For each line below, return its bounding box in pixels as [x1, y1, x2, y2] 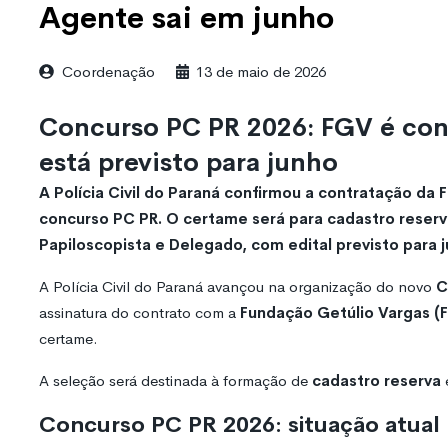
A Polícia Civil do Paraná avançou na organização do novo [39, 276, 436, 296]
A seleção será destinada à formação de [39, 370, 312, 390]
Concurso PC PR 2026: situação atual [39, 410, 440, 439]
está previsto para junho [39, 146, 338, 178]
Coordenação [62, 61, 155, 81]
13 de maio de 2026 [196, 61, 326, 81]
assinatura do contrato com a [39, 302, 240, 322]
